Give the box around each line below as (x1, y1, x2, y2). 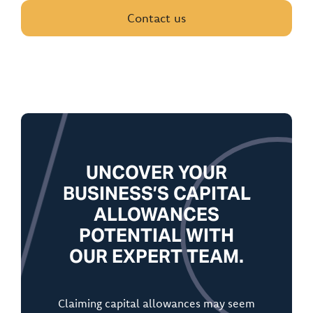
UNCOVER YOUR (86, 161, 227, 184)
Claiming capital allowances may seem (58, 296, 255, 311)
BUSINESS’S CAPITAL (62, 182, 251, 205)
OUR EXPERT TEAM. (69, 245, 244, 268)
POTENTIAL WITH (79, 224, 234, 247)
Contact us (127, 10, 186, 26)
